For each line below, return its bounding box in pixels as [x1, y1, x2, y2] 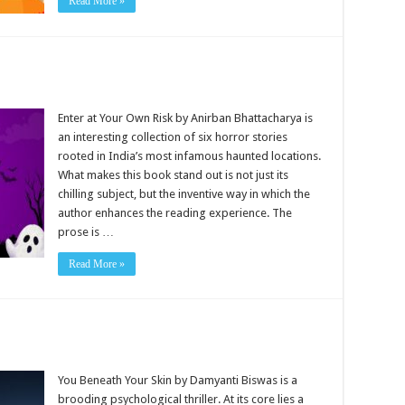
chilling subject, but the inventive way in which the [58, 187, 310, 201]
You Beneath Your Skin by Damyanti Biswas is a [58, 373, 297, 387]
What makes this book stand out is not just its [58, 168, 288, 182]
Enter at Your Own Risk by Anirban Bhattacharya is [58, 111, 313, 125]
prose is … [58, 225, 114, 239]
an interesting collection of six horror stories [58, 130, 287, 144]
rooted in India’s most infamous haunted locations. [58, 149, 321, 163]
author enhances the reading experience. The [58, 206, 292, 220]
